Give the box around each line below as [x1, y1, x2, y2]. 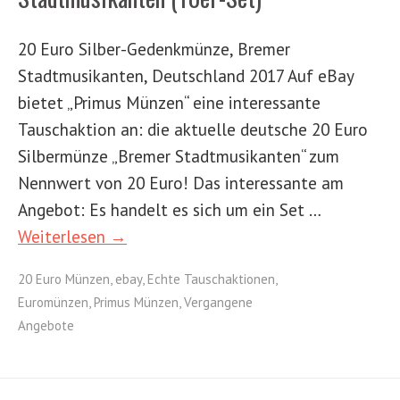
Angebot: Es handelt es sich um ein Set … [18, 197, 321, 221]
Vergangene [184, 293, 253, 311]
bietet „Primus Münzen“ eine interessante [18, 90, 321, 113]
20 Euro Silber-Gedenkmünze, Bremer [18, 37, 290, 60]
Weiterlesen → [18, 224, 127, 247]
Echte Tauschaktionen [147, 270, 275, 287]
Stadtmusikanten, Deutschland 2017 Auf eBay [18, 63, 354, 87]
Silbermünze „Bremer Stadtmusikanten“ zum [18, 144, 339, 167]
